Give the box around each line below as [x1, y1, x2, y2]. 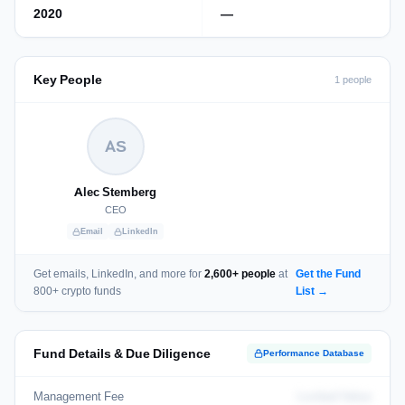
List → [295, 284, 328, 298]
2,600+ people [204, 267, 276, 281]
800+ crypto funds [33, 284, 121, 298]
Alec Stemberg [74, 184, 156, 199]
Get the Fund [295, 267, 361, 281]
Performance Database [263, 347, 364, 359]
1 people [334, 72, 372, 86]
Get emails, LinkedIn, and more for [33, 267, 204, 281]
